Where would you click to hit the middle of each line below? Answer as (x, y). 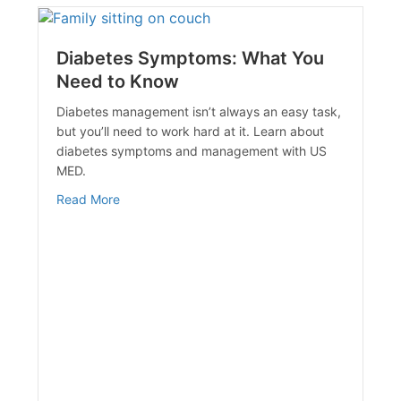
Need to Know (118, 82)
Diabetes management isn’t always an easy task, (199, 112)
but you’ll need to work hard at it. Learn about (191, 132)
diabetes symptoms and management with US (192, 151)
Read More (89, 200)
